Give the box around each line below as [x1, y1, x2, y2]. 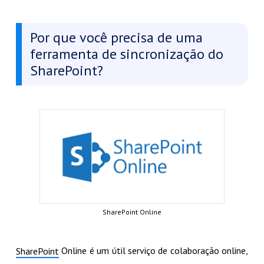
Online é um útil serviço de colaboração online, [58, 244, 249, 256]
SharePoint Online [103, 207, 161, 216]
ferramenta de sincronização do [29, 45, 223, 64]
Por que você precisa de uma [29, 28, 203, 47]
